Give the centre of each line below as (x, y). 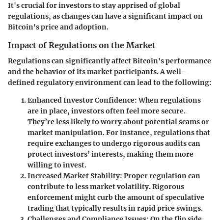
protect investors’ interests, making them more (110, 154)
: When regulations (168, 100)
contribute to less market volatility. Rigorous (106, 187)
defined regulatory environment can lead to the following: (110, 83)
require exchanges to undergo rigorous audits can (114, 144)
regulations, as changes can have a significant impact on (105, 16)
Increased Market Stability (74, 176)
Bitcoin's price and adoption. (58, 27)
